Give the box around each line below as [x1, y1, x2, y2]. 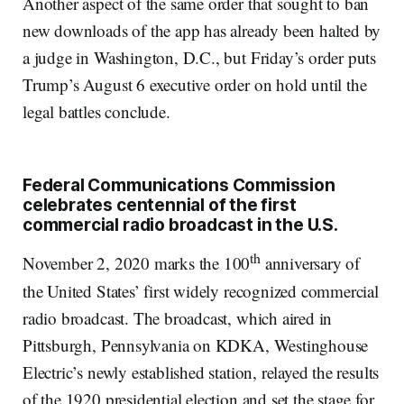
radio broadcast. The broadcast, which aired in [23, 306, 333, 329]
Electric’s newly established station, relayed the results [23, 360, 380, 383]
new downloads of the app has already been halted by [23, 19, 381, 42]
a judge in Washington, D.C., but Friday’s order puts [23, 46, 377, 69]
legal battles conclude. [23, 100, 170, 124]
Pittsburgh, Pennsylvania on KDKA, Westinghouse [23, 333, 369, 356]
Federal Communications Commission [23, 175, 335, 197]
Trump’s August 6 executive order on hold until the [23, 73, 367, 96]
